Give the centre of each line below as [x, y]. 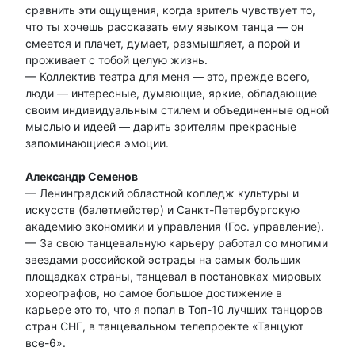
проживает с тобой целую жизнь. [116, 59]
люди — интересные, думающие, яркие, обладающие [171, 93]
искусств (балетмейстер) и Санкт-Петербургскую [162, 209]
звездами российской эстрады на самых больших [163, 259]
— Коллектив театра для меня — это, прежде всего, [168, 76]
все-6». [46, 342]
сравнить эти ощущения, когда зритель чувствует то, [170, 10]
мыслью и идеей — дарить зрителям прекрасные [161, 126]
